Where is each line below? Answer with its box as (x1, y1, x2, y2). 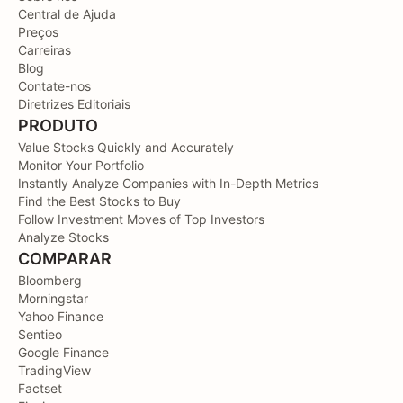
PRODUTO (18, 116, 98, 136)
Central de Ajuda (18, 6, 116, 22)
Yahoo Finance (18, 309, 103, 325)
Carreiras (18, 42, 71, 58)
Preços (18, 24, 58, 40)
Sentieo (18, 327, 62, 343)
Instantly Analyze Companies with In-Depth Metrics (18, 175, 318, 192)
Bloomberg (18, 273, 82, 289)
